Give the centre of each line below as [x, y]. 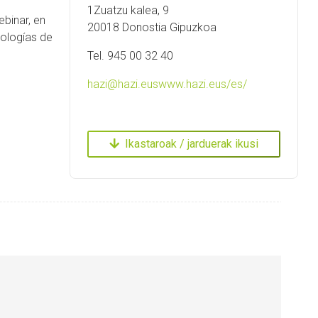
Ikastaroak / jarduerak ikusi [192, 144]
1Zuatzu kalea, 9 [128, 10]
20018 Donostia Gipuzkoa [152, 27]
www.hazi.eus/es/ [203, 84]
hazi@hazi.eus [123, 84]
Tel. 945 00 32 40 [130, 55]
